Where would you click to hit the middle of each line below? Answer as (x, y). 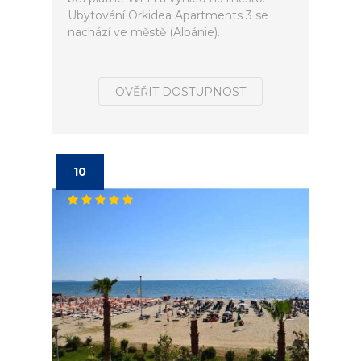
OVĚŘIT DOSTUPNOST (180, 92)
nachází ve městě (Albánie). (144, 32)
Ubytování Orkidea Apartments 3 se (168, 15)
